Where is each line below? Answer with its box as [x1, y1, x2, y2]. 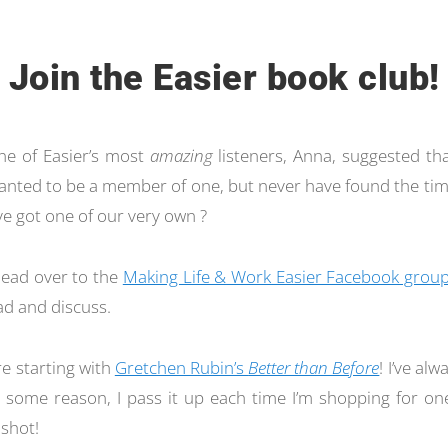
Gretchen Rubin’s [114, 355, 249, 379]
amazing [149, 144, 213, 168]
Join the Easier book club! [8, 56, 440, 99]
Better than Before [248, 355, 380, 379]
